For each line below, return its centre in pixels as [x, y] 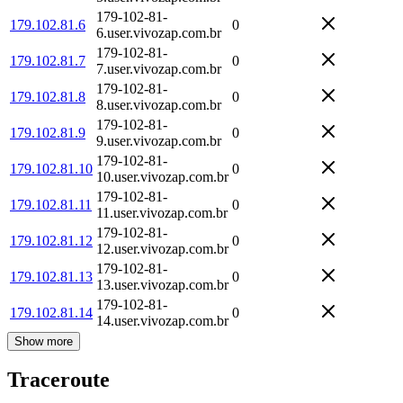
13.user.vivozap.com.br [162, 284]
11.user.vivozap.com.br [162, 212]
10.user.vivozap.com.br [162, 176]
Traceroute [58, 380]
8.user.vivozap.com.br [159, 104]
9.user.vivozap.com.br [159, 140]
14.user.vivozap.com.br [162, 320]
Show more [44, 341]
